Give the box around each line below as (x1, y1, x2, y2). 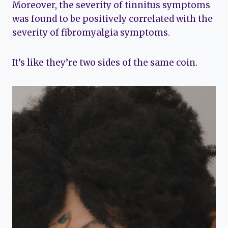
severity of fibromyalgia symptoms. (12, 26, 170, 38)
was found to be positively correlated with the (12, 13, 213, 24)
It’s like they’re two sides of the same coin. (12, 56, 197, 68)
